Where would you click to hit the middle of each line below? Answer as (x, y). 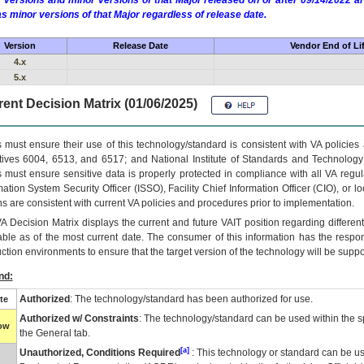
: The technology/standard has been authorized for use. (191, 299)
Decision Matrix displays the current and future (114, 223)
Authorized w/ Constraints (79, 318)
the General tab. (54, 333)
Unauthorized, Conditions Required (100, 353)
